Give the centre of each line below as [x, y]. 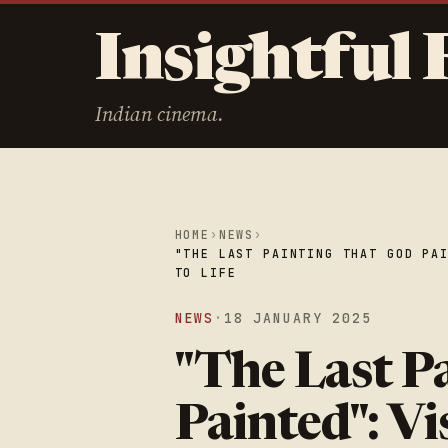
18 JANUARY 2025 [297, 318]
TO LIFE [205, 272]
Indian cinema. [159, 114]
